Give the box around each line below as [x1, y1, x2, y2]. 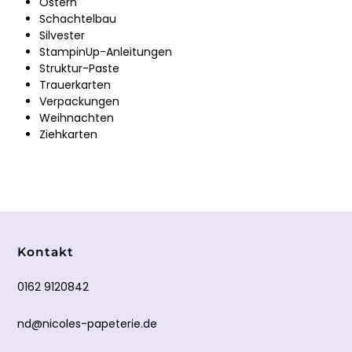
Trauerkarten [39, 76, 111, 93]
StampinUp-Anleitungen [39, 43, 172, 60]
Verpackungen [39, 93, 119, 109]
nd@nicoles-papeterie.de [17, 316, 158, 332]
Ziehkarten [39, 126, 97, 142]
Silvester [39, 27, 85, 43]
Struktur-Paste [39, 60, 119, 76]
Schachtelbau [39, 10, 116, 27]
